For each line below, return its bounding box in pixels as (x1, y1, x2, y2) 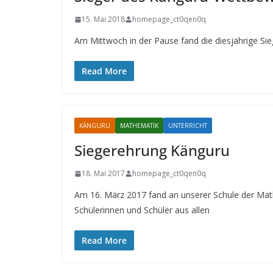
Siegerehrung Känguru (74, 140, 230, 160)
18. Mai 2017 (82, 168, 125, 179)
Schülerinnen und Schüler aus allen (74, 204, 210, 216)
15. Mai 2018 (82, 14, 125, 24)
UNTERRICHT (168, 121, 207, 130)
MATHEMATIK (120, 121, 158, 130)
